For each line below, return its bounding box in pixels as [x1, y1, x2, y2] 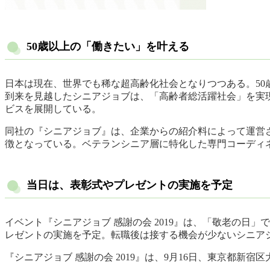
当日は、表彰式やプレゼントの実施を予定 [27, 179, 233, 192]
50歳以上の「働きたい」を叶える [27, 40, 189, 53]
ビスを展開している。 [5, 104, 101, 115]
